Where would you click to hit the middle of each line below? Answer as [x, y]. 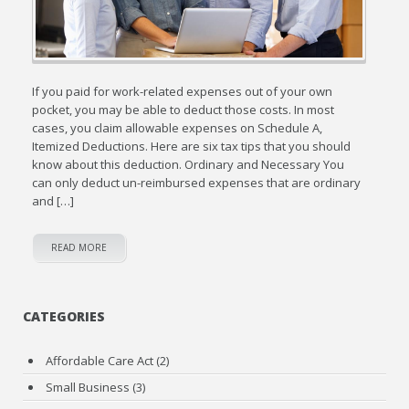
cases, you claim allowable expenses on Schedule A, [178, 127]
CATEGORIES [64, 316]
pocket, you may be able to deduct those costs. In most [184, 109]
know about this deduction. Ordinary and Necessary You [189, 164]
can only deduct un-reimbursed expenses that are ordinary [197, 182]
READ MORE [79, 247]
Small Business [88, 387]
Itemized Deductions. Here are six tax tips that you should [192, 146]
